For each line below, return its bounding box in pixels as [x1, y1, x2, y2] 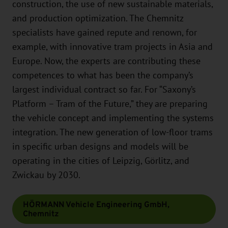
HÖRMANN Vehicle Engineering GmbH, [23, 198, 169, 210]
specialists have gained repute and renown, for [12, 27, 197, 38]
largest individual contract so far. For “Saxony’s [12, 84, 196, 95]
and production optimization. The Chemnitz [12, 13, 183, 23]
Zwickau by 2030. [12, 169, 80, 180]
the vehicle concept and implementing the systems [12, 112, 214, 123]
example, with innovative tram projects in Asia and [12, 41, 213, 52]
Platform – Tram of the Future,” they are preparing [12, 98, 208, 109]
